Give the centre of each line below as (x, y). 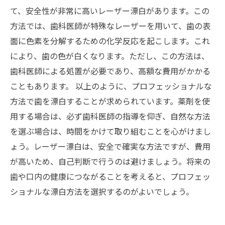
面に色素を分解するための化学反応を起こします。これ (110, 41)
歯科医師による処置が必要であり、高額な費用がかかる (110, 71)
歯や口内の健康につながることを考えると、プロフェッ (110, 176)
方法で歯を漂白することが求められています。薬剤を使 (110, 101)
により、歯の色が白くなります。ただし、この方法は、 (110, 56)
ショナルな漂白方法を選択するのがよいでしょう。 (102, 191)
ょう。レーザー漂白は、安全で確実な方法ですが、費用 (110, 146)
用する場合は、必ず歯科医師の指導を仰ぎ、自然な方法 (110, 116)
